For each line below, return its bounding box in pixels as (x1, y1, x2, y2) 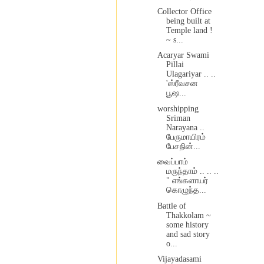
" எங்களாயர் (166, 176, 208, 186)
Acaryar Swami (157, 51, 209, 60)
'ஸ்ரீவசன (166, 79, 198, 88)
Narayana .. (166, 123, 204, 132)
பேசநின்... (166, 141, 200, 151)
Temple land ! (166, 25, 213, 35)
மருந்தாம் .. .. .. (166, 167, 219, 176)
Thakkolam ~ (166, 210, 211, 220)
